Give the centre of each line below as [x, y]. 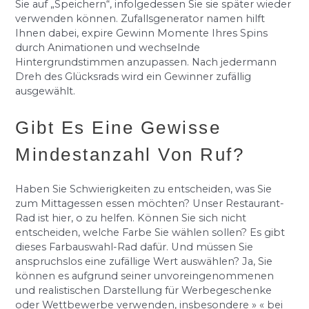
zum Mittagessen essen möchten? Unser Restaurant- [150, 203]
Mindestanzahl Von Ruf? [130, 154]
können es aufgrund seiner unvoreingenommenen [145, 276]
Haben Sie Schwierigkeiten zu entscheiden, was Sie [144, 189]
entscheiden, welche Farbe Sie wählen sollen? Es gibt [150, 232]
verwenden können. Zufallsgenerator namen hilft [140, 18]
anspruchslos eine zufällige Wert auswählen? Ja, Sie [144, 261]
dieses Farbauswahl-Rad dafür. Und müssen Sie [134, 247]
